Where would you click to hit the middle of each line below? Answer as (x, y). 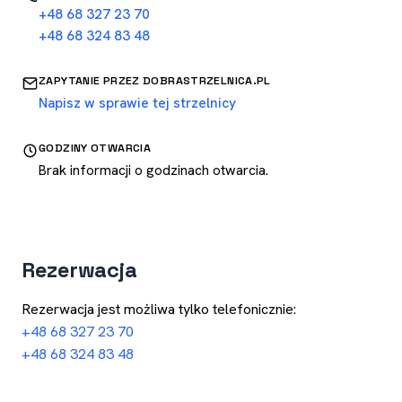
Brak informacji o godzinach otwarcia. (153, 170)
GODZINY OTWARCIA (95, 148)
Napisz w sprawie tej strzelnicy (137, 103)
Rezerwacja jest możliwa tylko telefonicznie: (159, 309)
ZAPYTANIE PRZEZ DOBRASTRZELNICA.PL (155, 81)
